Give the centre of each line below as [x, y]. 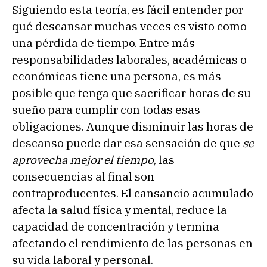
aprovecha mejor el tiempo [83, 159]
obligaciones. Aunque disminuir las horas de [133, 126]
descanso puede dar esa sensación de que [127, 143]
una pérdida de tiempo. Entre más [103, 43]
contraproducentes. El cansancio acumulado [133, 193]
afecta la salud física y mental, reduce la [119, 209]
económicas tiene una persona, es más [117, 76]
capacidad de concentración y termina [116, 226]
